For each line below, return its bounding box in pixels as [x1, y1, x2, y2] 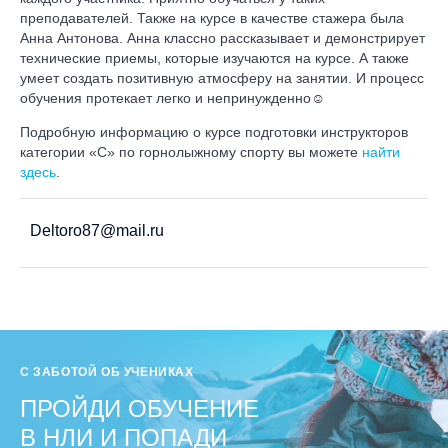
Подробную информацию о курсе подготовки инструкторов [20, 124, 408, 140]
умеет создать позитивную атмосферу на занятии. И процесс [20, 70, 424, 86]
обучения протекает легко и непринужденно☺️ [20, 90, 325, 106]
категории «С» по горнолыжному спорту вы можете [20, 144, 362, 160]
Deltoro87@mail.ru [26, 222, 164, 239]
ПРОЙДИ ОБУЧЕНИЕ [20, 395, 259, 422]
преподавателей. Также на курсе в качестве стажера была [20, 10, 404, 26]
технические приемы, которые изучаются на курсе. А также [20, 50, 409, 66]
